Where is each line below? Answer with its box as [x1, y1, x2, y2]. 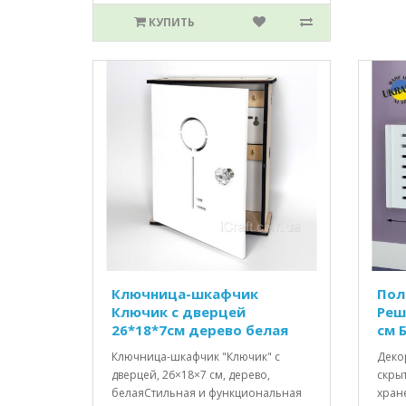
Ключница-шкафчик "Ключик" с [111, 348, 280, 364]
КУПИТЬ [148, 14, 195, 31]
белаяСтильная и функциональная [111, 384, 302, 401]
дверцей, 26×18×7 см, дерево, [111, 366, 270, 382]
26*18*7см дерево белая [111, 320, 288, 339]
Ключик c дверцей [111, 302, 246, 321]
